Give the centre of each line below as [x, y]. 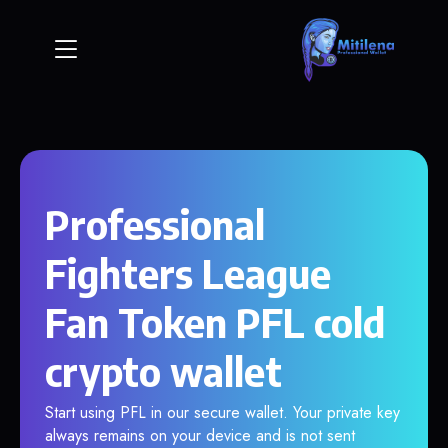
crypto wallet [163, 371]
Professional [155, 224]
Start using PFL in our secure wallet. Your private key [222, 412]
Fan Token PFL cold [215, 322]
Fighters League [188, 273]
